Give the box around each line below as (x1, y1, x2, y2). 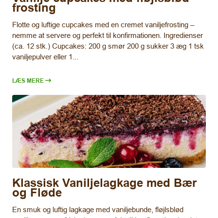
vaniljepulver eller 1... (12, 52, 78, 61)
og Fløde (12, 185, 62, 200)
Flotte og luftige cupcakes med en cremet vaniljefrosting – (12, 20, 194, 29)
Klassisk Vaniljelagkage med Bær (12, 176, 197, 190)
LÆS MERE (12, 76, 44, 84)
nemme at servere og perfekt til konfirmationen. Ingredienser (12, 31, 203, 39)
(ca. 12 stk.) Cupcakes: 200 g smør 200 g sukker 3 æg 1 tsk (12, 41, 204, 50)
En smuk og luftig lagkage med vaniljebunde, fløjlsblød (12, 205, 183, 214)
